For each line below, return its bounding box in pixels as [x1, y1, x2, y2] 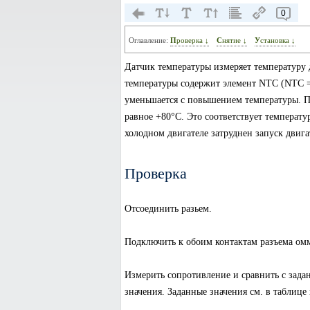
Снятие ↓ [221, 36, 247, 44]
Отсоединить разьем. [124, 203, 212, 214]
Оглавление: [128, 36, 170, 44]
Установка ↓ [259, 36, 295, 44]
